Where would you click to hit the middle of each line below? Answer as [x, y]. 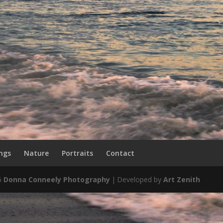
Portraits [77, 153]
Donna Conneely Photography [56, 179]
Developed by [140, 179]
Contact [120, 153]
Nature [36, 153]
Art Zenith [181, 179]
